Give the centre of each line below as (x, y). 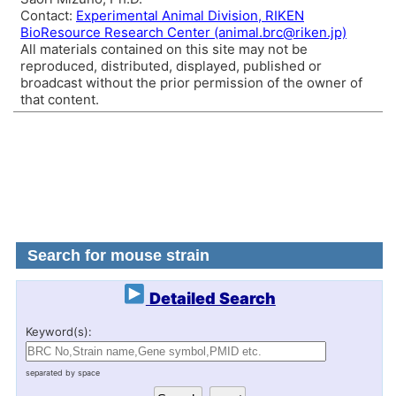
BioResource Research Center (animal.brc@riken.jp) (183, 32)
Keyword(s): (59, 331)
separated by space (63, 372)
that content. (60, 99)
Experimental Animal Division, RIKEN (190, 15)
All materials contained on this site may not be (164, 49)
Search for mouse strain (119, 255)
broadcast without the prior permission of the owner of (191, 82)
